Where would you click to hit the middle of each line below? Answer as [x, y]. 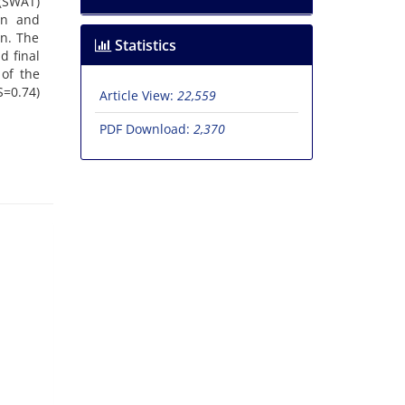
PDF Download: [146, 129]
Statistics [143, 46]
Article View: [138, 96]
